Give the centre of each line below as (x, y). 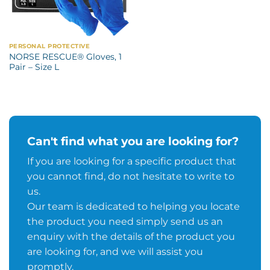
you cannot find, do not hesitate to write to (130, 177)
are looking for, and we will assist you (115, 252)
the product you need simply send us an (125, 222)
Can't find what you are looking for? (133, 141)
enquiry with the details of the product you (131, 237)
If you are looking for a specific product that (131, 162)
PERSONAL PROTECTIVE (49, 46)
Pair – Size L (34, 67)
